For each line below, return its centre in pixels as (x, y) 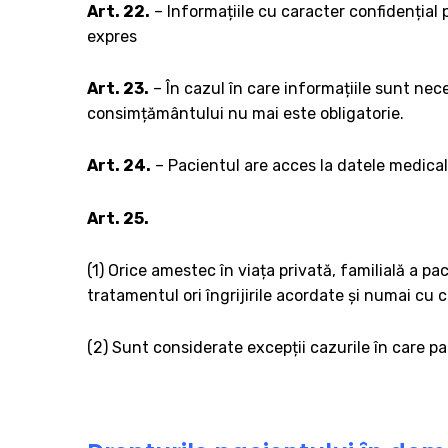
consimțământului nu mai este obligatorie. (245, 114)
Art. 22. (118, 11)
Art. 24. (119, 166)
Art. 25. (118, 218)
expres (112, 36)
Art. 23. (118, 89)
